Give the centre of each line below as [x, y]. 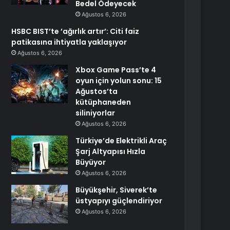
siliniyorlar [95, 113]
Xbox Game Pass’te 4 [116, 70]
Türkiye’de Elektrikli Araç [121, 141]
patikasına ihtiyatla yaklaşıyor [69, 42]
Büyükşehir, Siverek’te [117, 190]
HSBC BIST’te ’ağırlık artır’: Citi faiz [75, 31]
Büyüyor [91, 162]
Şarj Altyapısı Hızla [111, 151]
